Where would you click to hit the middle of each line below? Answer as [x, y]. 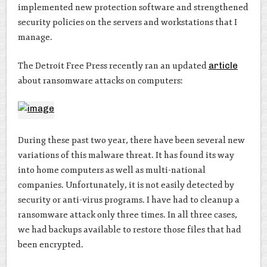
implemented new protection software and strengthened [133, 8]
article [223, 65]
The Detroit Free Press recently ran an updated [113, 66]
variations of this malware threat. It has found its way [126, 155]
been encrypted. [50, 244]
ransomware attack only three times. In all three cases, [127, 215]
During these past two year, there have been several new [131, 140]
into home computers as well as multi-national [111, 170]
